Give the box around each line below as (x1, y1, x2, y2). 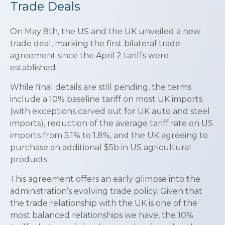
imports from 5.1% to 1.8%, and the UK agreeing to (10, 131, 208, 141)
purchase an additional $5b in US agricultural (10, 143, 191, 153)
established (10, 63, 56, 73)
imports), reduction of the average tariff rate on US (10, 119, 213, 129)
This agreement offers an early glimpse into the (10, 174, 200, 184)
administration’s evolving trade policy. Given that (10, 186, 202, 196)
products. (10, 155, 49, 165)
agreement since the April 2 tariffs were (10, 51, 169, 61)
